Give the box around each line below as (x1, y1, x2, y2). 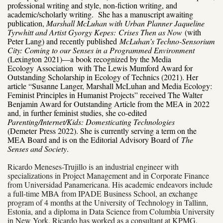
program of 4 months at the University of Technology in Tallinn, (7, 197, 208, 208)
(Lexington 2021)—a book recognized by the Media (7, 53, 171, 64)
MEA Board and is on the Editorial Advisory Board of (7, 134, 179, 145)
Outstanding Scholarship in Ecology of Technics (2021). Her (7, 71, 198, 82)
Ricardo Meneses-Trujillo (7, 161, 87, 172)
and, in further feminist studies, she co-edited (7, 107, 147, 118)
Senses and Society (7, 143, 67, 154)
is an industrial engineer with (87, 161, 179, 172)
